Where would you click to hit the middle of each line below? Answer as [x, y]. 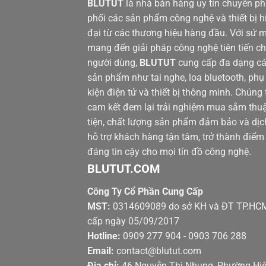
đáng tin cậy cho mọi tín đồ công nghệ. [169, 152]
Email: [101, 251]
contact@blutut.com [159, 251]
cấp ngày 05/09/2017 [133, 221]
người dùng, [113, 63]
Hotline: [104, 236]
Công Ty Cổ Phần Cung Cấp [145, 192]
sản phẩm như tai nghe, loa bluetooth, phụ [176, 78]
